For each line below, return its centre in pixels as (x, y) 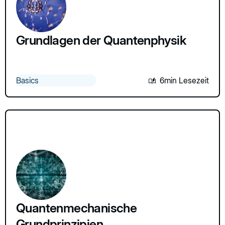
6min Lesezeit (184, 80)
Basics (27, 80)
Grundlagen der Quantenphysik (102, 40)
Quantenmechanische (77, 208)
